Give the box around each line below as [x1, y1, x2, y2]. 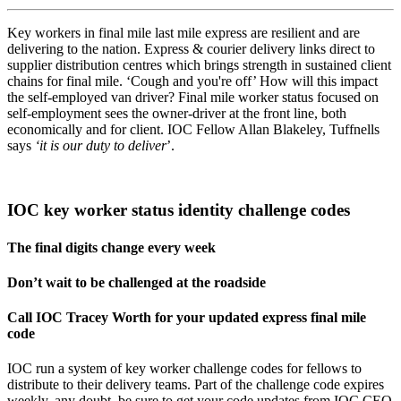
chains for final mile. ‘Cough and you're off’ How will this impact [7, 73, 378, 89]
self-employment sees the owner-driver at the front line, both [7, 105, 346, 121]
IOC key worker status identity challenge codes [7, 200, 350, 220]
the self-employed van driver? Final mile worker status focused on [7, 89, 379, 105]
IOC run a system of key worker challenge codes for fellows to [7, 361, 362, 377]
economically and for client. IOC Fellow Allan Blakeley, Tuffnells [7, 121, 380, 137]
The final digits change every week [7, 239, 216, 255]
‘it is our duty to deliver [35, 137, 166, 153]
